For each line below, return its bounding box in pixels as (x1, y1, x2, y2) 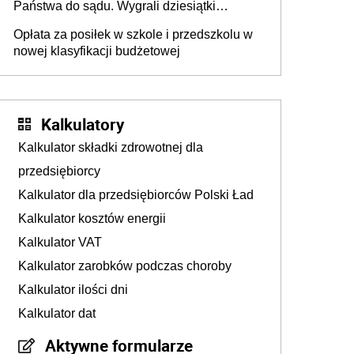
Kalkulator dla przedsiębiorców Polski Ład (18, 188, 254, 202)
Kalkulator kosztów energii (18, 212, 166, 226)
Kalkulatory (41, 113, 124, 136)
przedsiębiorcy (18, 164, 100, 179)
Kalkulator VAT (18, 235, 102, 250)
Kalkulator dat (18, 307, 96, 321)
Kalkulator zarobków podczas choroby (18, 259, 232, 273)
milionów (13, 16, 64, 30)
